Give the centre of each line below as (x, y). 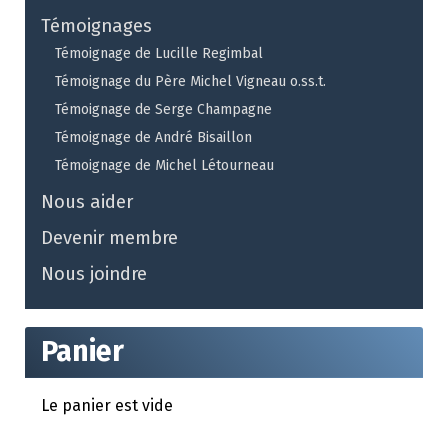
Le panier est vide (107, 405)
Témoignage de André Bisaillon (153, 138)
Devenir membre (109, 238)
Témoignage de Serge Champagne (163, 110)
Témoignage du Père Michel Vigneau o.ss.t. (190, 82)
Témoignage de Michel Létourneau (164, 166)
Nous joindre (94, 274)
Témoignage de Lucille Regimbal (159, 54)
